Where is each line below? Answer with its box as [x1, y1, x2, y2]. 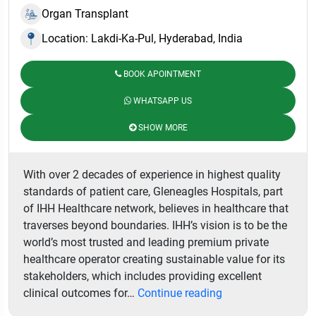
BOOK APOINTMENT [121, 68, 201, 79]
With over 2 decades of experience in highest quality [23, 167, 281, 181]
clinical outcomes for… [23, 286, 138, 300]
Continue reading [138, 286, 222, 300]
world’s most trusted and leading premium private [23, 235, 269, 249]
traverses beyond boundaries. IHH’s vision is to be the [23, 218, 287, 232]
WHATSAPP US [131, 95, 192, 106]
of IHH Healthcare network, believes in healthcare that [23, 201, 288, 215]
